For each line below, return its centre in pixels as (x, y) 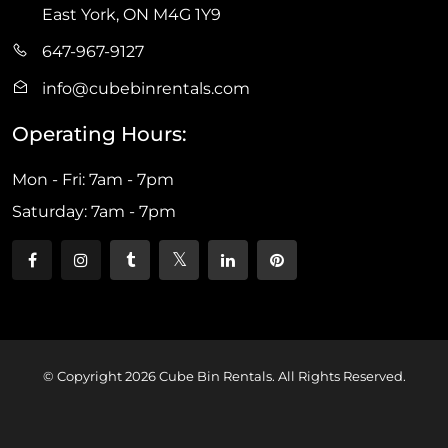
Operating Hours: (99, 133)
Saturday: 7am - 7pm (94, 211)
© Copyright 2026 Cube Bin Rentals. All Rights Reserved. (224, 375)
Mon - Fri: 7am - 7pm (93, 179)
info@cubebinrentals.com (146, 88)
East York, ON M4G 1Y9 (131, 14)
